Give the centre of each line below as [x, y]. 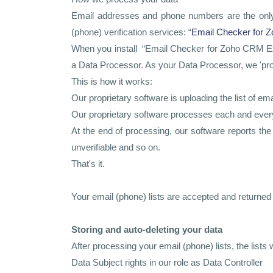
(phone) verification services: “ [131, 32]
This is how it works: [112, 81]
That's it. [88, 164]
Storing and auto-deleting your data [147, 229]
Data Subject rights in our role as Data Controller [167, 262]
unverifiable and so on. [116, 147]
